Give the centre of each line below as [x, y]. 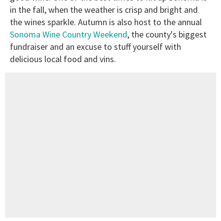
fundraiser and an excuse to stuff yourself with [95, 47]
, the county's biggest [167, 35]
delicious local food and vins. [63, 59]
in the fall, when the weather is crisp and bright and [104, 10]
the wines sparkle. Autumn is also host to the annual [106, 22]
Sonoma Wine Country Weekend [69, 35]
